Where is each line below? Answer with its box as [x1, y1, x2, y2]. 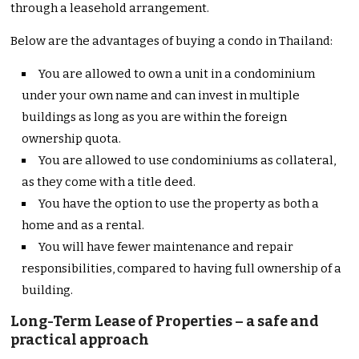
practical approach [10, 331, 150, 349]
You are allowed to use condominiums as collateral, [38, 153, 337, 168]
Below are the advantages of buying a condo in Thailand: [10, 34, 333, 49]
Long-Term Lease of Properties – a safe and [10, 313, 320, 331]
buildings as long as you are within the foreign [22, 110, 288, 125]
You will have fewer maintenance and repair [38, 240, 294, 255]
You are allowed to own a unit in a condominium [38, 67, 316, 82]
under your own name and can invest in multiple [22, 88, 301, 103]
